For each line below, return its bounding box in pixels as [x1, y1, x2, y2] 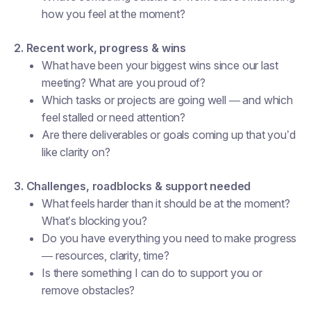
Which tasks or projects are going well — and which [42, 93, 293, 107]
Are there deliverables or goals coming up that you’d [42, 128, 296, 142]
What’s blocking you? [42, 214, 147, 228]
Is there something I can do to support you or [42, 266, 262, 280]
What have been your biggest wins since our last [42, 58, 278, 72]
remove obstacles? [42, 283, 135, 297]
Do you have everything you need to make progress [42, 231, 297, 245]
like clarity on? [42, 145, 110, 159]
